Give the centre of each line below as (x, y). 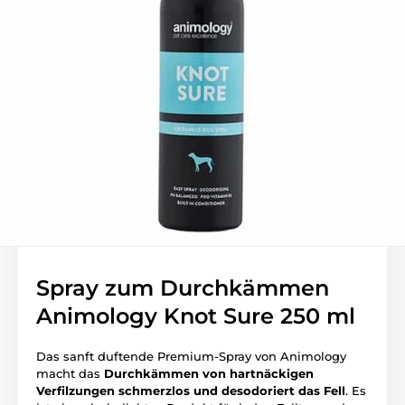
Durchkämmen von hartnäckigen (209, 373)
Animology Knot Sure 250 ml (196, 316)
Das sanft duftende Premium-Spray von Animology (191, 356)
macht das (70, 373)
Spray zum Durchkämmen (183, 287)
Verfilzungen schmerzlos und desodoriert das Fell (191, 390)
